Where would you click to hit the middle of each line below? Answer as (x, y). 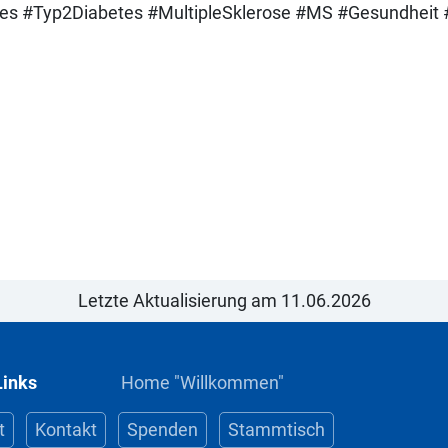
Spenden (162, 429)
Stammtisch (276, 429)
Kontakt (66, 429)
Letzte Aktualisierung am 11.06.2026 (224, 300)
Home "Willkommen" (202, 382)
